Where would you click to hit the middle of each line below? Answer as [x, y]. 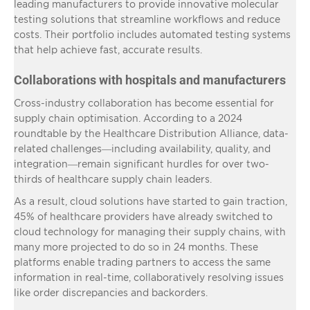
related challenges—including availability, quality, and [142, 148]
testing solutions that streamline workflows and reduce [147, 19]
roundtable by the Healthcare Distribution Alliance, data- [151, 133]
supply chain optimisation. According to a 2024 [128, 118]
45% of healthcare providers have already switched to [143, 216]
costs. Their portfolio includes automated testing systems [152, 34]
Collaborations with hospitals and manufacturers [150, 80]
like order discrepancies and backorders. [111, 292]
